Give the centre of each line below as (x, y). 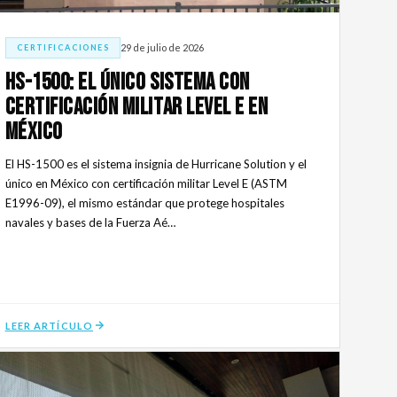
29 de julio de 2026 (163, 48)
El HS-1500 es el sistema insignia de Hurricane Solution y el (156, 163)
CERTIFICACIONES (63, 47)
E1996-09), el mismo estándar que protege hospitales (144, 202)
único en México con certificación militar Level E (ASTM (146, 183)
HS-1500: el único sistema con (127, 82)
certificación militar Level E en (136, 107)
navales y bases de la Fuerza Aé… (90, 222)
